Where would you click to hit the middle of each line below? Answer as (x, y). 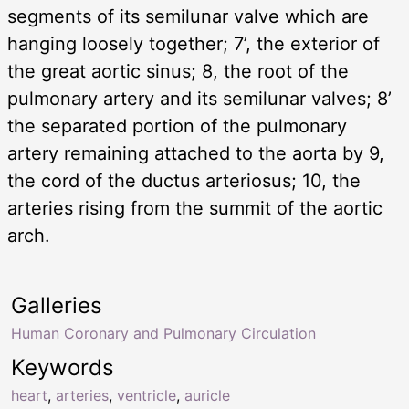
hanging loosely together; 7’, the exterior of (194, 43)
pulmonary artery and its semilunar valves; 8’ (199, 98)
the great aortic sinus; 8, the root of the (178, 71)
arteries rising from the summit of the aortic (195, 208)
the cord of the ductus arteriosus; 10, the (184, 180)
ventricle (147, 395)
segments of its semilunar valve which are (188, 16)
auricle (207, 395)
